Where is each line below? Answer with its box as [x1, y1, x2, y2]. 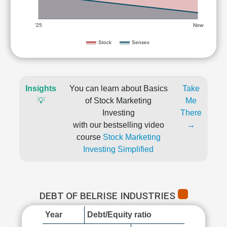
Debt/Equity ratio [87, 210, 152, 219]
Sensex [132, 39, 149, 45]
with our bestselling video [72, 121, 164, 129]
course [76, 133, 103, 141]
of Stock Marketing [85, 96, 152, 105]
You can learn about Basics [69, 84, 168, 93]
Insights [25, 84, 56, 93]
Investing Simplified [83, 145, 154, 154]
